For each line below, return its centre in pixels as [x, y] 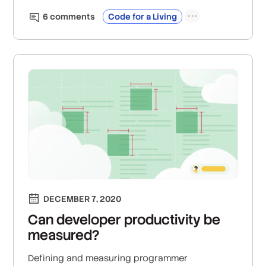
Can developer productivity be [124, 219]
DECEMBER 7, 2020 [83, 199]
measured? [64, 235]
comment [69, 17]
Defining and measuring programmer [108, 258]
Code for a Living [143, 17]
